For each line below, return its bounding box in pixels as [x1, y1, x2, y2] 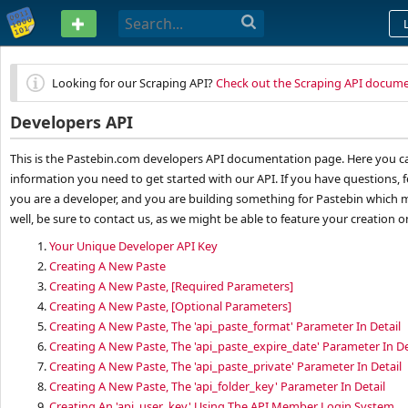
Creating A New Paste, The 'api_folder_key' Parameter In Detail [49, 378, 385, 394]
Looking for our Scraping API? [52, 75, 216, 91]
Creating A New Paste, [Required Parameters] [49, 278, 293, 294]
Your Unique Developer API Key [49, 238, 218, 254]
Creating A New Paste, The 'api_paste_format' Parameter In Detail [49, 318, 401, 334]
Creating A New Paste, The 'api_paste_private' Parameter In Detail [49, 358, 402, 374]
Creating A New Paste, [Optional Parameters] [49, 298, 291, 314]
